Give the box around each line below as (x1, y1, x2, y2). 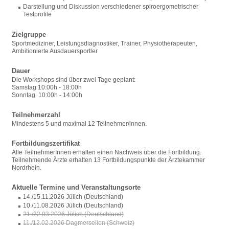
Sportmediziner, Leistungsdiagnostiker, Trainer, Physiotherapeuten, (12, 40, 197, 47)
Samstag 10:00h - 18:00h (12, 84, 82, 91)
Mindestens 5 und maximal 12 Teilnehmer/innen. (12, 120, 147, 127)
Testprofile (23, 11, 52, 18)
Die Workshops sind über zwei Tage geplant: (12, 76, 135, 83)
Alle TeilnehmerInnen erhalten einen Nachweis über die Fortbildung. (12, 149, 201, 156)
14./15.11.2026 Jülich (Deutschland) (23, 193, 123, 200)
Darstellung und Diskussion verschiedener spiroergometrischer (23, 3, 198, 10)
